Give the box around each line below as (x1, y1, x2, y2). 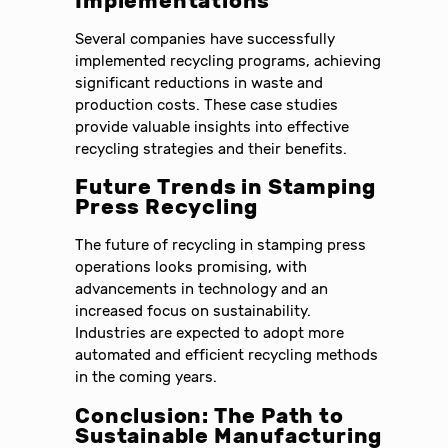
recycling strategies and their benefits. (75, 140, 348, 159)
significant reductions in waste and (75, 74, 324, 93)
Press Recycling (75, 195, 259, 220)
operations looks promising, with (75, 258, 308, 277)
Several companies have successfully (75, 30, 336, 49)
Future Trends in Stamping (75, 175, 377, 200)
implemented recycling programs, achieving (75, 52, 382, 71)
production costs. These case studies (75, 96, 339, 115)
